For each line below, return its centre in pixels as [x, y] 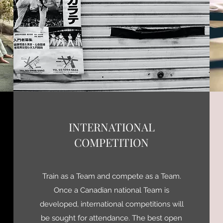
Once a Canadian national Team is [111, 190]
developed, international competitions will [111, 204]
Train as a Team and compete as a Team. [111, 176]
